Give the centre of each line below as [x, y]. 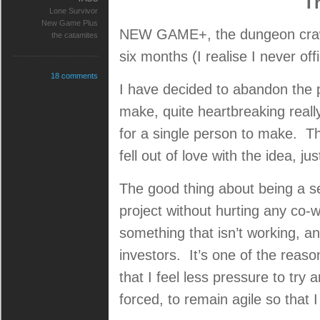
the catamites [75, 35]
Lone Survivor [74, 11]
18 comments [74, 76]
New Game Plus [70, 23]
